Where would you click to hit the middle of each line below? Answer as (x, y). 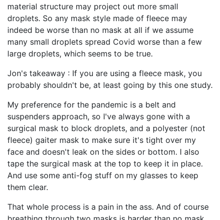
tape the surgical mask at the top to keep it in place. (105, 164)
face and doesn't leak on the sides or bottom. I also (103, 152)
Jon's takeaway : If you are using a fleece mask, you (105, 73)
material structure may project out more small (93, 7)
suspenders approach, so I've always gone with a (99, 117)
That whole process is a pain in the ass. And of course (108, 207)
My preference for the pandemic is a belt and (92, 105)
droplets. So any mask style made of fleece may (97, 18)
